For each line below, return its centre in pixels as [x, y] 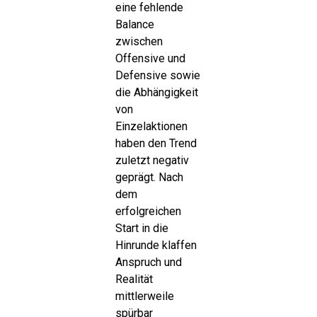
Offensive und [150, 58]
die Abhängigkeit [156, 92]
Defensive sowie [157, 75]
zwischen [139, 41]
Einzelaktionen [151, 126]
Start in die [142, 228]
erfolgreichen [148, 211]
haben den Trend [156, 143]
